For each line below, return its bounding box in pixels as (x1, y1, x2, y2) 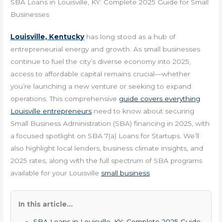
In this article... (18, 200, 73, 208)
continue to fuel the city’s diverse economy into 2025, (10, 57, 191, 66)
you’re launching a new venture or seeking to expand (10, 82, 192, 91)
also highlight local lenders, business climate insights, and (10, 144, 204, 153)
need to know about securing (92, 107, 195, 115)
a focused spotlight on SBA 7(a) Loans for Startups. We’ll (10, 132, 200, 140)
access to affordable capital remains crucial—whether (10, 70, 191, 78)
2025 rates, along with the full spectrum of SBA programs (10, 157, 203, 165)
